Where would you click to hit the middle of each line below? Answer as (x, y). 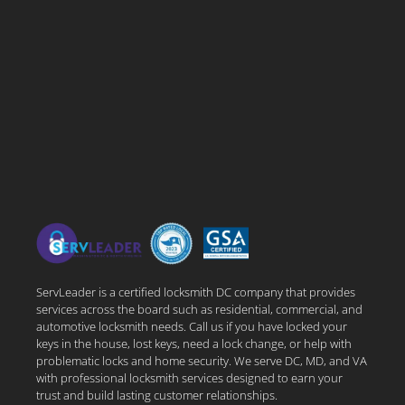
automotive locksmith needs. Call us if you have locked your (192, 326)
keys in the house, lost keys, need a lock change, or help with (194, 344)
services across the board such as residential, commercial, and (199, 309)
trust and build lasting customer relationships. (157, 395)
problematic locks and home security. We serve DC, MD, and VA (202, 361)
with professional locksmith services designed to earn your (189, 378)
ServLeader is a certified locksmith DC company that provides (196, 292)
